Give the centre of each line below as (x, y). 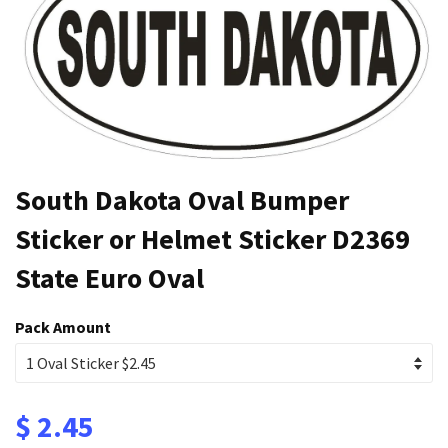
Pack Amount (63, 326)
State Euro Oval (109, 277)
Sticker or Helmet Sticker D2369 (212, 238)
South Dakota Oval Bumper (182, 199)
